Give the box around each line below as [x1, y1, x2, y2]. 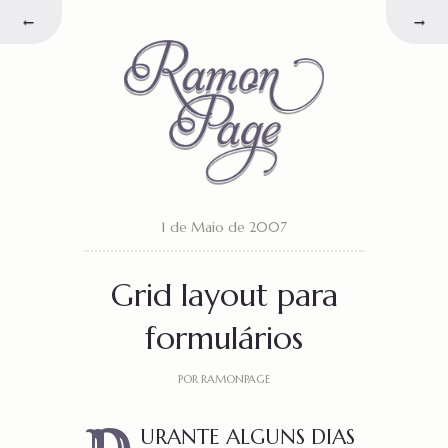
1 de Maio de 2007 [161, 218, 287, 236]
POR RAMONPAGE [177, 371, 271, 386]
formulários [145, 318, 303, 358]
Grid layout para [110, 275, 338, 315]
